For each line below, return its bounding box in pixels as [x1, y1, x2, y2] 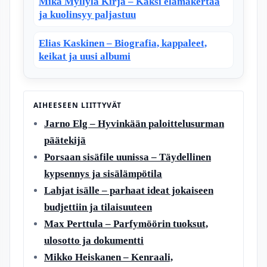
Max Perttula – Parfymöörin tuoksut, [44, 218, 208, 229]
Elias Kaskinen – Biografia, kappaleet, [39, 38, 207, 49]
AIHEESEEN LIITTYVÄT [33, 100, 122, 110]
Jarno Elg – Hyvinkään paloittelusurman [44, 118, 224, 129]
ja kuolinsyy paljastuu [39, 9, 136, 20]
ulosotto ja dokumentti [44, 235, 144, 246]
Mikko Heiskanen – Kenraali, [44, 252, 173, 263]
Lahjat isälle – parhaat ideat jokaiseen [44, 185, 213, 196]
